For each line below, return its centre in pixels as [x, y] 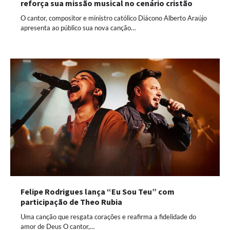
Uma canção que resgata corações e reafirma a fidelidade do [108, 217]
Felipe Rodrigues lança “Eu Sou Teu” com [98, 192]
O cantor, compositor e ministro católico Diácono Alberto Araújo [114, 18]
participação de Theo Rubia [71, 202]
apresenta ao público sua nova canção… [78, 27]
